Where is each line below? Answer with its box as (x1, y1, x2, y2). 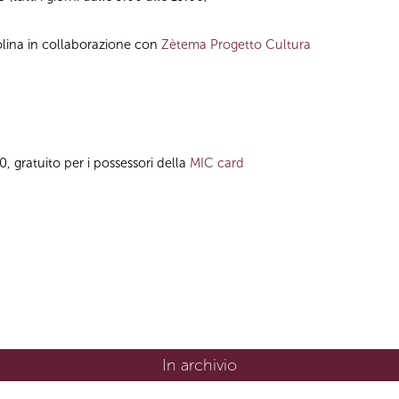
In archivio (162, 354, 237, 375)
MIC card (190, 154, 244, 171)
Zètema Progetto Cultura (161, 37, 311, 53)
